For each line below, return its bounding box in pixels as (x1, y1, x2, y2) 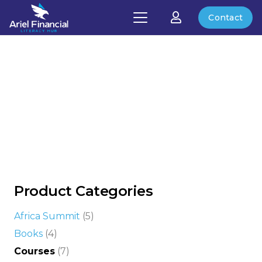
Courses (14, 245, 55, 257)
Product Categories (14, 182, 153, 199)
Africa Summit (14, 210, 80, 222)
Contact (208, 12, 243, 23)
